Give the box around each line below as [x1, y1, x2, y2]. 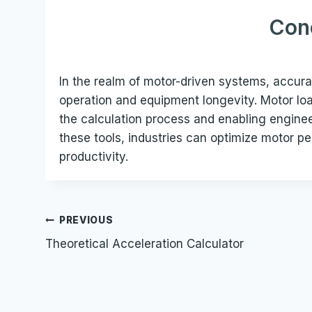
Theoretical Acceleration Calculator [45, 237, 244, 251]
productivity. [59, 149, 129, 164]
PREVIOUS [59, 214, 114, 226]
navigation [44, 243, 150, 269]
